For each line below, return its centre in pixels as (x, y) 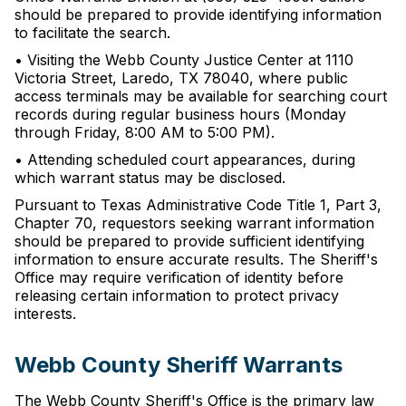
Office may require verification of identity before (179, 277)
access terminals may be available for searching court (201, 96)
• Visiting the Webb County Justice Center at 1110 (184, 60)
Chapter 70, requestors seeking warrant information (194, 223)
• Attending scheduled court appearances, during (185, 159)
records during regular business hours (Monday (180, 114)
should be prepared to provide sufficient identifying (189, 241)
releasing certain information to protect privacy (177, 295)
